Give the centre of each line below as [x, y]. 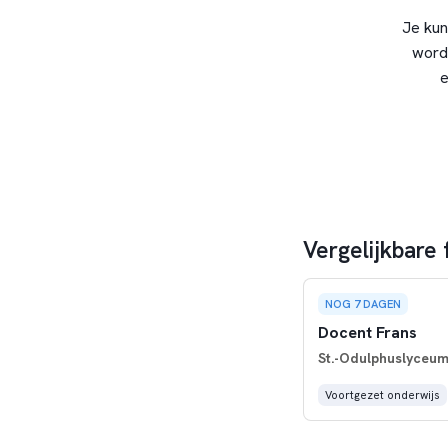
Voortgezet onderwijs [382, 394]
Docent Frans [367, 332]
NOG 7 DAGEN [362, 304]
